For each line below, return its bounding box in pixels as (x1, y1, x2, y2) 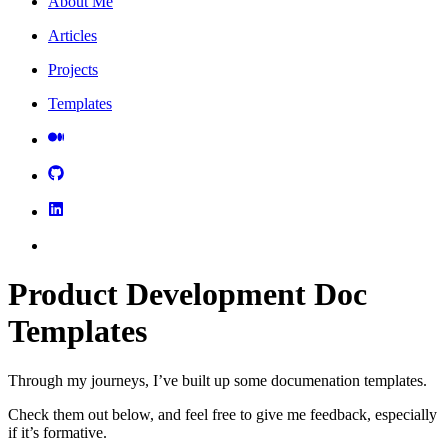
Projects (48, 60, 98, 78)
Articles (48, 26, 97, 44)
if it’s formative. (8, 423, 107, 441)
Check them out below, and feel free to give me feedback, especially (8, 405, 437, 423)
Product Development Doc (8, 276, 367, 313)
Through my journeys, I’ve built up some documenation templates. (8, 371, 427, 389)
